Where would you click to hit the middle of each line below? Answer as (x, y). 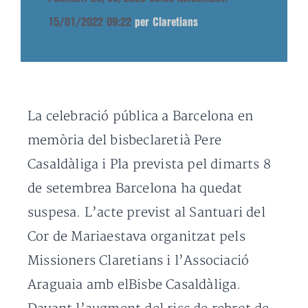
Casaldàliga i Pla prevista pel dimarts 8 (150, 165)
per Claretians (166, 22)
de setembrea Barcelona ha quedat (135, 189)
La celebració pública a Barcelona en (141, 117)
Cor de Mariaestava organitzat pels (136, 237)
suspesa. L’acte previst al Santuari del (146, 213)
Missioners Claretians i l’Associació (139, 261)
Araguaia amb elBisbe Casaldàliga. (134, 285)
